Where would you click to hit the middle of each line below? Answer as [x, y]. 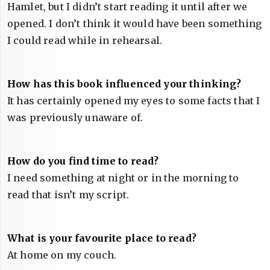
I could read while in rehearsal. [85, 40]
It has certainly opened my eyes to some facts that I [134, 101]
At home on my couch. [62, 255]
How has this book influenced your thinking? [124, 84]
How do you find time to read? [83, 161]
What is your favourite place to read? [102, 238]
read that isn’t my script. [68, 195]
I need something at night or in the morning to [123, 178]
